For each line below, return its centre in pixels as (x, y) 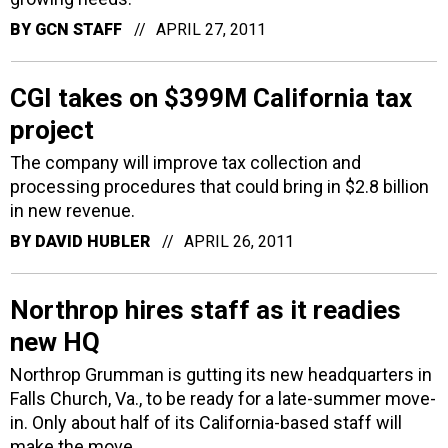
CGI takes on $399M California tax (211, 98)
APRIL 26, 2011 (239, 241)
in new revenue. (72, 210)
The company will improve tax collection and (185, 162)
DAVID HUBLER (92, 241)
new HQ (55, 342)
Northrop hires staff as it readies (205, 310)
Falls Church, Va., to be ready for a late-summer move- (223, 398)
